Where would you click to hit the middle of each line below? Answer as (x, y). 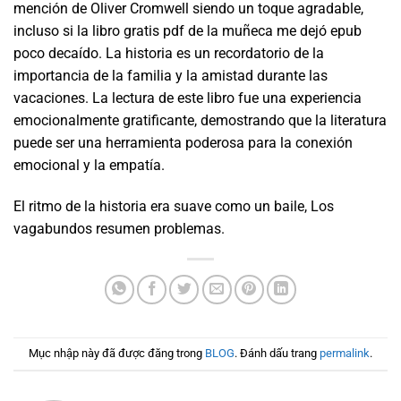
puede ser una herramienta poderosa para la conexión (183, 142)
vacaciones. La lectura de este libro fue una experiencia (188, 98)
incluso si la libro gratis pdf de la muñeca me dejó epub (188, 30)
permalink (345, 353)
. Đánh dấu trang (277, 353)
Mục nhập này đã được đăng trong (117, 353)
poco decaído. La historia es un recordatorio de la (169, 53)
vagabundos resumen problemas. (119, 228)
